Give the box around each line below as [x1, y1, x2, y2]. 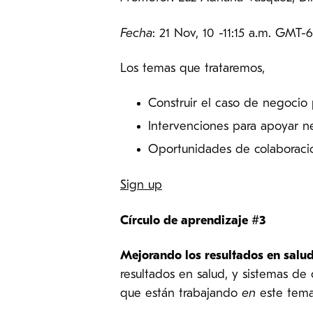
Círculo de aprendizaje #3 [120, 214, 265, 228]
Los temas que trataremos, [120, 62, 269, 76]
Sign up [120, 179, 162, 193]
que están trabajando [120, 287, 242, 301]
